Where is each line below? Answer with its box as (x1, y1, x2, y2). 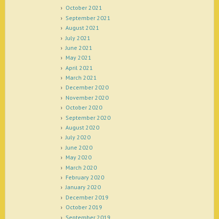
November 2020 (65, 93, 109, 101)
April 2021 (65, 64, 93, 71)
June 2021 (65, 44, 92, 51)
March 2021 (65, 74, 97, 82)
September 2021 (65, 14, 110, 22)
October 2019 (65, 203, 102, 211)
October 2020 (65, 104, 102, 111)
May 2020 (65, 153, 91, 161)
